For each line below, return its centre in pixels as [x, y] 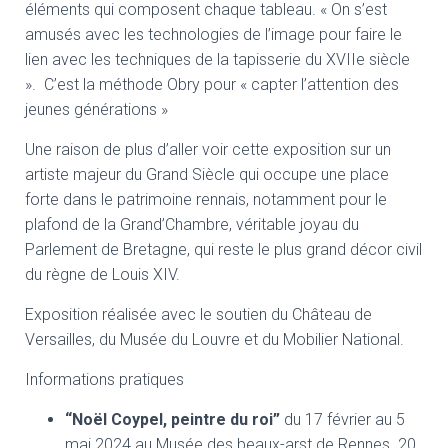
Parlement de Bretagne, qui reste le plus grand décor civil [223, 249]
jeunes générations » [98, 109]
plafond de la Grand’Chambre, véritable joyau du [192, 224]
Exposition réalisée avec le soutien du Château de [198, 314]
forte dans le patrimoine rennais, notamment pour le [206, 199]
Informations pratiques [104, 379]
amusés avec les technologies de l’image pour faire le [213, 34]
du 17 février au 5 [342, 419]
